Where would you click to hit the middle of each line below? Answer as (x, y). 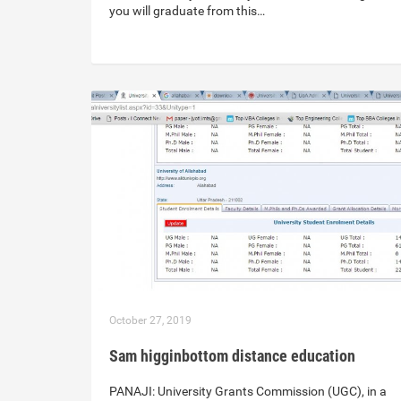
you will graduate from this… (187, 11)
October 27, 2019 (150, 321)
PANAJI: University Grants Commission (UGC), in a (248, 392)
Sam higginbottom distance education (232, 356)
